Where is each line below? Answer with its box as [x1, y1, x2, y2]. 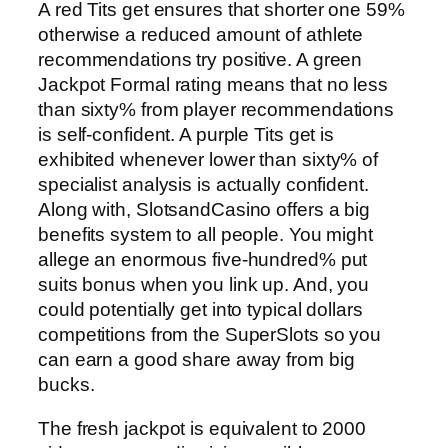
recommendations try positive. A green [38, 49, 363, 71]
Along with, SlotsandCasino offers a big [38, 199, 371, 221]
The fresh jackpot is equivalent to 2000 [38, 417, 367, 439]
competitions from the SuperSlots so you [38, 324, 382, 346]
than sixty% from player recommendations [38, 99, 395, 121]
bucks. [38, 374, 95, 396]
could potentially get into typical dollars [38, 299, 363, 321]
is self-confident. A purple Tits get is [38, 124, 335, 146]
